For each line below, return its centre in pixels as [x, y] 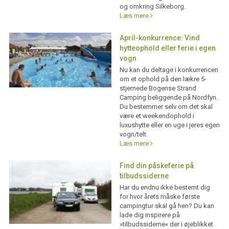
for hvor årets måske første [159, 197]
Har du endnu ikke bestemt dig [165, 187]
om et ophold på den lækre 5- [163, 79]
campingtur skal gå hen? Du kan [167, 206]
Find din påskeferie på [156, 166]
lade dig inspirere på [150, 215]
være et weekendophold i [157, 116]
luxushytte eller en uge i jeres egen [169, 125]
